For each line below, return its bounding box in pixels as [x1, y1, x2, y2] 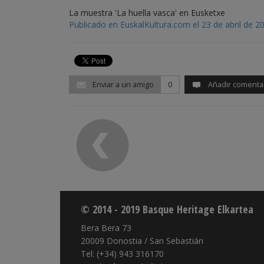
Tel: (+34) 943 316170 [81, 248, 164, 259]
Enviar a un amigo [91, 80, 154, 90]
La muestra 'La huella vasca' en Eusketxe [69, 7, 225, 18]
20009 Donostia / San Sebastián [81, 235, 203, 246]
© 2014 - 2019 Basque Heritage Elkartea [81, 202, 253, 216]
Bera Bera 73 [81, 222, 131, 233]
